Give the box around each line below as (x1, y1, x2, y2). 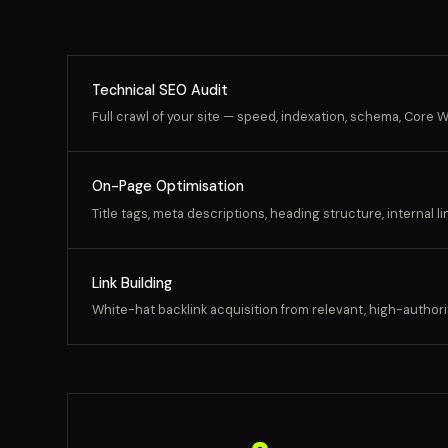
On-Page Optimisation (92, 177, 245, 196)
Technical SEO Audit (92, 80, 229, 99)
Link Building (92, 273, 173, 292)
